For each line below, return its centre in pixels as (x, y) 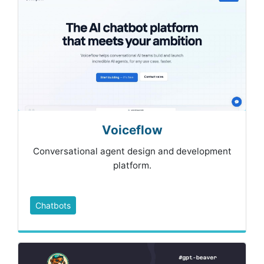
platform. (132, 166)
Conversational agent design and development (132, 151)
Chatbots (53, 206)
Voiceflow (132, 130)
